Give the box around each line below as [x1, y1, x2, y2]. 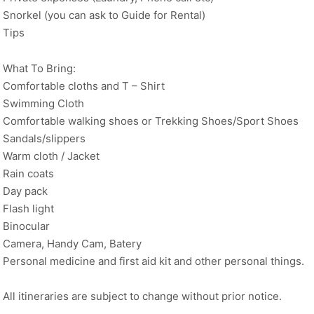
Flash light [3, 201, 54, 215]
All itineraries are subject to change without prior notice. [3, 289, 282, 303]
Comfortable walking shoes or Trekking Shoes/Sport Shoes [3, 114, 299, 128]
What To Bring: [3, 61, 76, 75]
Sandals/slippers [3, 131, 86, 145]
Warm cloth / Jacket [3, 149, 100, 163]
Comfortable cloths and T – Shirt [3, 78, 165, 93]
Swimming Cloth [3, 96, 84, 110]
